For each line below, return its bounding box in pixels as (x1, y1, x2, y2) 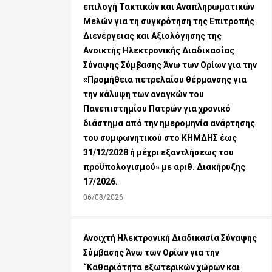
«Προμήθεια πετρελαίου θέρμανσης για (83, 75, 246, 85)
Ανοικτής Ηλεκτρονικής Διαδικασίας (83, 46, 234, 56)
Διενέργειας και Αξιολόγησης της (83, 31, 222, 41)
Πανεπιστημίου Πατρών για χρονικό (83, 104, 231, 114)
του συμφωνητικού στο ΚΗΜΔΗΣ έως (83, 133, 237, 143)
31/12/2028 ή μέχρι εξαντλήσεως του (83, 148, 234, 158)
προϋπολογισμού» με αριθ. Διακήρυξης (83, 162, 245, 172)
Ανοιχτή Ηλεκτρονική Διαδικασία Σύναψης (83, 233, 257, 243)
